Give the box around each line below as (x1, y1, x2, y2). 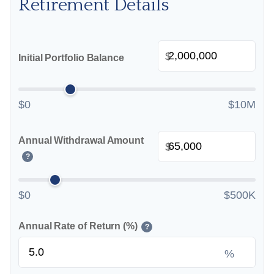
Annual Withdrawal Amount (18, 135, 144, 146)
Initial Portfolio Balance (18, 52, 124, 63)
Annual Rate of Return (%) (18, 221, 138, 231)
